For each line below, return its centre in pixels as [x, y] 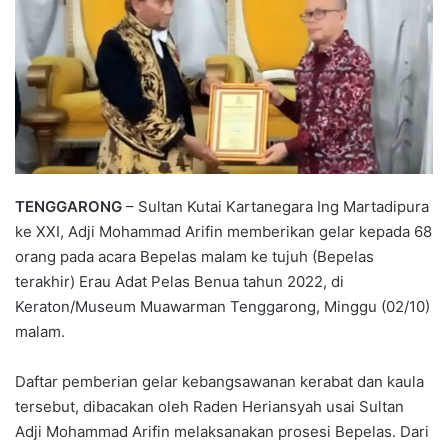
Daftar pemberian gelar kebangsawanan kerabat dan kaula [219, 382]
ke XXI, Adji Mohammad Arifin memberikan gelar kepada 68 [223, 232]
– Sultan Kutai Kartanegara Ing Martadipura [275, 207]
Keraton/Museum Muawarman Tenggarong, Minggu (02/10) [222, 307]
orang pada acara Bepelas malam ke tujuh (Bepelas [194, 257]
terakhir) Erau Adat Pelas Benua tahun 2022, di [179, 282]
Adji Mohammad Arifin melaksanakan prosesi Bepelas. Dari [222, 432]
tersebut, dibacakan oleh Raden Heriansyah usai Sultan [209, 407]
